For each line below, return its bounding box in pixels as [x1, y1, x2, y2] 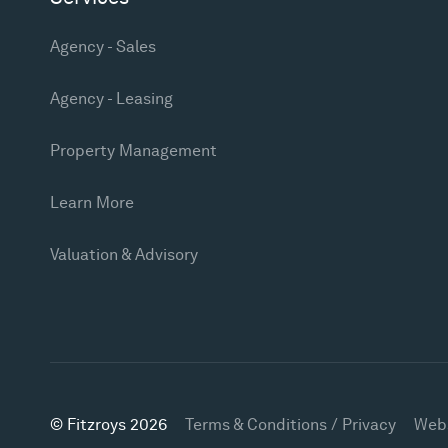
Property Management [50, 141, 217, 160]
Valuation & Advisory [50, 245, 198, 264]
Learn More [50, 193, 134, 212]
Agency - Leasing [50, 89, 173, 108]
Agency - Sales [50, 37, 156, 56]
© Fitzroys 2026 [50, 415, 167, 434]
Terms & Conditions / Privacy [185, 415, 396, 434]
